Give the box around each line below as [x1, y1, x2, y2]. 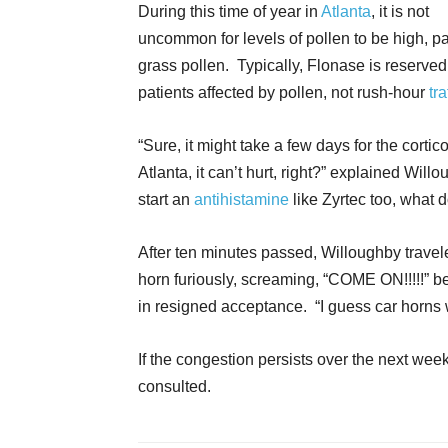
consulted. [138, 378, 211, 395]
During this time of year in [138, 3, 321, 20]
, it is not [371, 3, 429, 20]
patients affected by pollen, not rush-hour [138, 84, 429, 101]
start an [138, 191, 194, 208]
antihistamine [194, 191, 289, 208]
